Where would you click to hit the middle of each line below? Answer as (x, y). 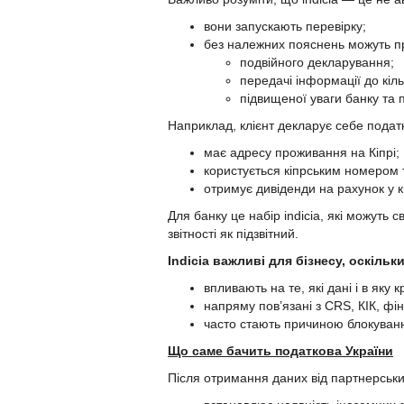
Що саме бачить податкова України (280, 351)
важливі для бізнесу (275, 261)
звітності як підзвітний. (233, 234)
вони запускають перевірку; (285, 27)
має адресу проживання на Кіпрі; (302, 153)
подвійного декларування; (317, 63)
